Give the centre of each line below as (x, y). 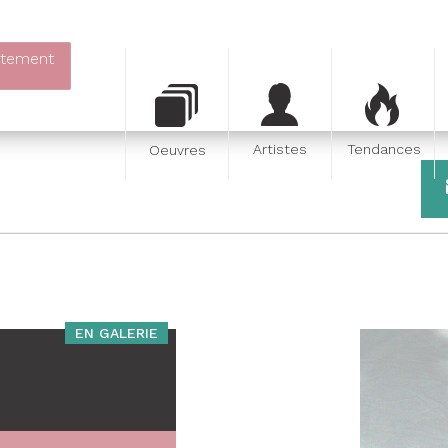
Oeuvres (177, 150)
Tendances (384, 149)
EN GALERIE (116, 333)
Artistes (280, 149)
